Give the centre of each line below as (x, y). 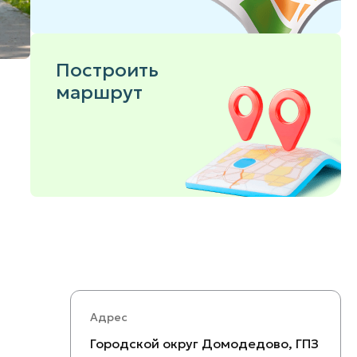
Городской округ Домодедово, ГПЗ (204, 343)
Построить (107, 70)
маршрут (99, 92)
